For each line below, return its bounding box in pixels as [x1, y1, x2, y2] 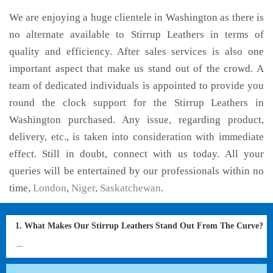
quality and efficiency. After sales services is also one [9, 46, 264, 57]
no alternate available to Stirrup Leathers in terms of [9, 29, 264, 40]
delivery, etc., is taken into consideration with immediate [9, 131, 264, 143]
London [33, 182, 66, 194]
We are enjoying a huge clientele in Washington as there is [9, 12, 264, 23]
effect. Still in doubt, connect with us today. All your [9, 148, 264, 160]
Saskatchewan [100, 182, 161, 194]
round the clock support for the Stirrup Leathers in [9, 97, 264, 108]
